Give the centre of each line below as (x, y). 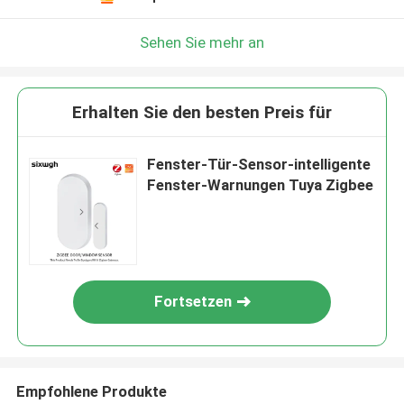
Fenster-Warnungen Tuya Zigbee (261, 185)
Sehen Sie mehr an (202, 42)
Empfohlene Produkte (91, 391)
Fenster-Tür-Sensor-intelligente (259, 165)
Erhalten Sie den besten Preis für (202, 113)
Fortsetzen (193, 302)
